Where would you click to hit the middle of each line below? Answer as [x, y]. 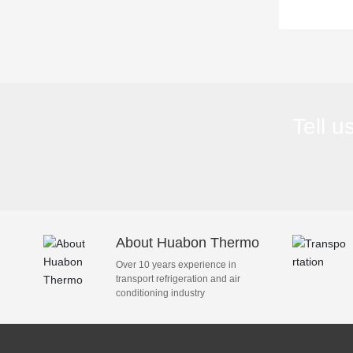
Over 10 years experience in [176, 264]
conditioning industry [161, 293]
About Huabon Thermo [188, 242]
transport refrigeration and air [178, 279]
